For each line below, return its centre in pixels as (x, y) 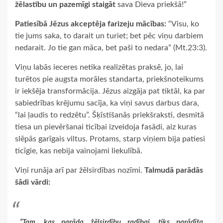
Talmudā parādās (174, 170)
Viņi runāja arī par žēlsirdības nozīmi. (80, 170)
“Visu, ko (183, 24)
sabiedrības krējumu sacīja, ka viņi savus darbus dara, (107, 103)
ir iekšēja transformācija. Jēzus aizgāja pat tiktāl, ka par (110, 91)
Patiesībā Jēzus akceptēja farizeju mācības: (91, 24)
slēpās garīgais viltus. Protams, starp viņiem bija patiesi (110, 139)
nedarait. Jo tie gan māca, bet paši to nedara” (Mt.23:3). (111, 48)
